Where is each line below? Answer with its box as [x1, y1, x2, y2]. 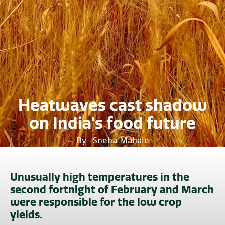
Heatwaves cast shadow [18, 96, 207, 116]
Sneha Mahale [92, 136, 149, 147]
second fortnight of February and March [10, 183, 214, 196]
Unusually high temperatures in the [10, 171, 189, 184]
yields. [10, 208, 42, 221]
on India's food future [29, 114, 196, 133]
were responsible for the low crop [10, 196, 182, 209]
